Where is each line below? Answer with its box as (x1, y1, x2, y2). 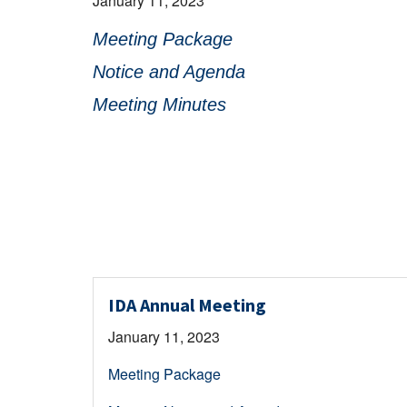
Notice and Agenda (93, 61, 245, 82)
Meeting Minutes (93, 94, 226, 114)
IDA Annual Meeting (108, 293, 266, 316)
